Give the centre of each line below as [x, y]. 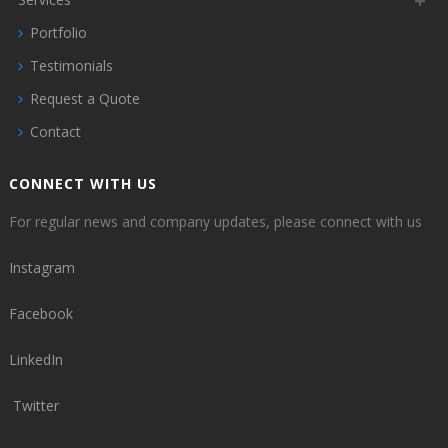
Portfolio [58, 33]
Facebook [40, 314]
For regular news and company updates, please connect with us [215, 222]
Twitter [35, 406]
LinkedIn [35, 360]
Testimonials [71, 66]
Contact [55, 132]
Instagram [41, 268]
